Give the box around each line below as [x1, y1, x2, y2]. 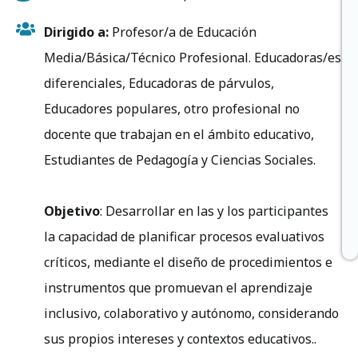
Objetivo [44, 201, 100, 220]
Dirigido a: [44, 22, 109, 41]
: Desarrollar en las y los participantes [100, 201, 328, 220]
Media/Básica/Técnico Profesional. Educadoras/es [44, 48, 341, 66]
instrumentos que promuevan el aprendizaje [44, 278, 312, 296]
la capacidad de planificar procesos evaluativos [44, 227, 324, 245]
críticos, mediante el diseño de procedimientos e [44, 253, 332, 271]
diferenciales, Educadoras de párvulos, [44, 74, 274, 92]
